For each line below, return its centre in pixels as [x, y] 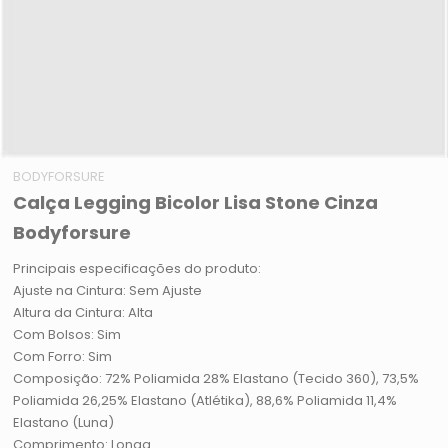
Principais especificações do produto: [137, 269]
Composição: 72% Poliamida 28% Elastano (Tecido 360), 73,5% [216, 379]
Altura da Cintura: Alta [83, 313]
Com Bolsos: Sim [67, 335]
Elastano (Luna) [64, 423]
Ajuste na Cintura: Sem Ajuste [108, 291]
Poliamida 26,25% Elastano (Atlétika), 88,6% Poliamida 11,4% [205, 401]
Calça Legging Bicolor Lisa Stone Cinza [196, 203]
